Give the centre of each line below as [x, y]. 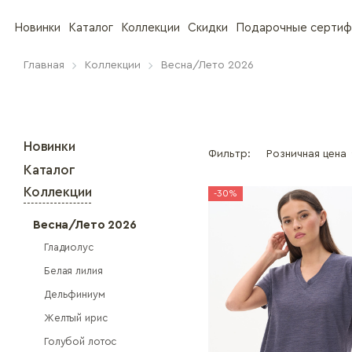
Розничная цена [306, 154]
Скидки [208, 28]
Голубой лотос [81, 341]
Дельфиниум [75, 294]
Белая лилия [73, 271]
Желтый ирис [76, 318]
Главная [44, 65]
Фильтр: [229, 154]
